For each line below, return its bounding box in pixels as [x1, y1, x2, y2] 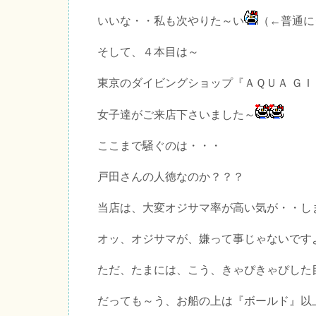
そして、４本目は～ [97, 45, 199, 58]
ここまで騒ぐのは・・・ [97, 139, 221, 152]
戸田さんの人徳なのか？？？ [97, 170, 244, 183]
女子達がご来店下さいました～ [97, 108, 255, 121]
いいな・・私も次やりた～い [97, 14, 244, 27]
